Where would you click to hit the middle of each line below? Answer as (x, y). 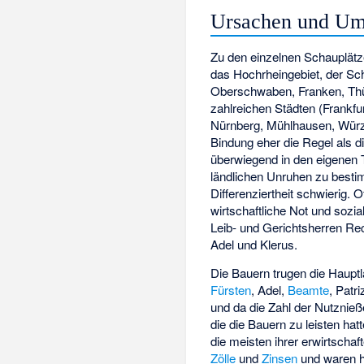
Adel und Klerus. (254, 244)
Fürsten (231, 289)
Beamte (309, 289)
